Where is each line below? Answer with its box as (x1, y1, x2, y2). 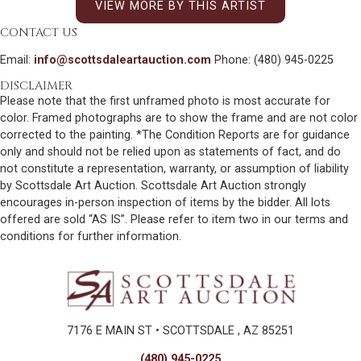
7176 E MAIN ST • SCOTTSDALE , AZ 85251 (67, 324, 294, 338)
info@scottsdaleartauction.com (34, 52, 211, 67)
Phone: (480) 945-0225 (211, 52, 334, 67)
